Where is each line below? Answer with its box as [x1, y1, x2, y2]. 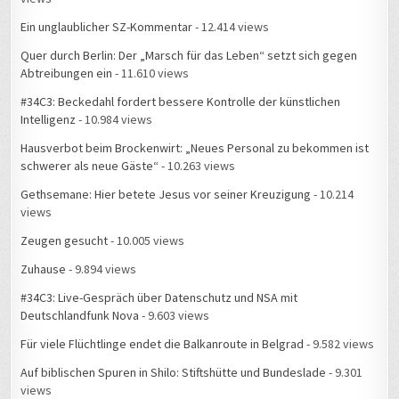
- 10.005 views [108, 232, 185, 249]
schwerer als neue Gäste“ [20, 158, 159, 175]
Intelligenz [20, 111, 77, 128]
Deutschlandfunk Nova [20, 307, 140, 324]
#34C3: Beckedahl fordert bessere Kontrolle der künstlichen [20, 94, 341, 110]
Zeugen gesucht [20, 232, 109, 249]
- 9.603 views [139, 307, 210, 324]
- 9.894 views [66, 261, 137, 278]
